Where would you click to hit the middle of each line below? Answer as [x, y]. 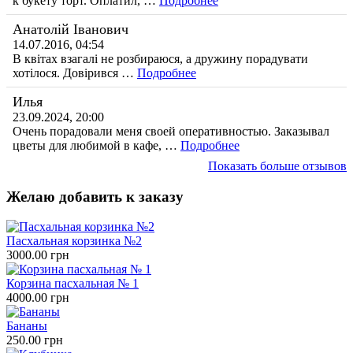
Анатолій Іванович [71, 29]
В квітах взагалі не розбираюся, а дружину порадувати [160, 58]
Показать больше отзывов [277, 165]
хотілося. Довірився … [75, 72]
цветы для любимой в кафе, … [97, 145]
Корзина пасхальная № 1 [72, 284]
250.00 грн [35, 340]
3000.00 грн [38, 255]
